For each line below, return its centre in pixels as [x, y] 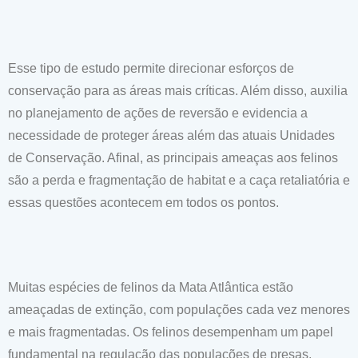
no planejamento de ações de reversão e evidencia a [158, 113]
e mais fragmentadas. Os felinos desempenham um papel [171, 332]
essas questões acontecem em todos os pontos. [143, 203]
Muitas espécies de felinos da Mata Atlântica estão [151, 287]
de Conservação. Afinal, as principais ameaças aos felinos [173, 158]
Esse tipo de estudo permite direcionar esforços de [151, 68]
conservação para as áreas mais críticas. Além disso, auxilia [178, 91]
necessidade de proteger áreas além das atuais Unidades [171, 135]
